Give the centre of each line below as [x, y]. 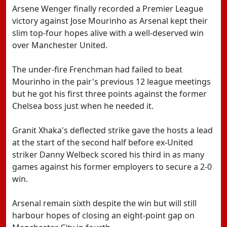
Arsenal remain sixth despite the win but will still [104, 203]
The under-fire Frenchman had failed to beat [97, 69]
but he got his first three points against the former [109, 94]
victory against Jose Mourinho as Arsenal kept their [110, 21]
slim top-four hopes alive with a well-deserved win [108, 33]
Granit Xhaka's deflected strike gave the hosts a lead [112, 130]
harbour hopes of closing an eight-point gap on [103, 215]
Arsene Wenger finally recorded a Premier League [108, 9]
